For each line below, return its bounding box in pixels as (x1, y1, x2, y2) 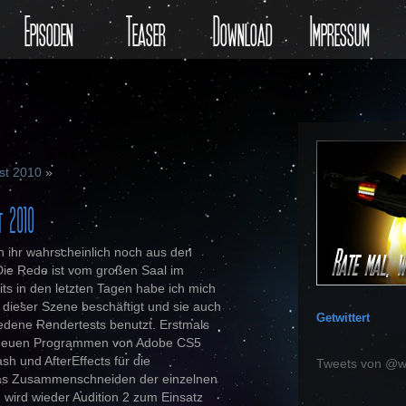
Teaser (125, 8, 166, 51)
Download (212, 8, 273, 51)
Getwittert (316, 311, 370, 324)
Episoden (24, 8, 73, 51)
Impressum (309, 8, 370, 51)
